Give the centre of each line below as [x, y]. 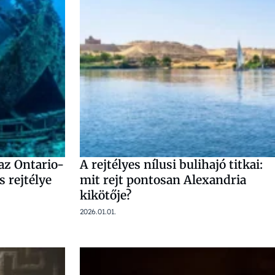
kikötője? [106, 195]
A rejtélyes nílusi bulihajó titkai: [171, 165]
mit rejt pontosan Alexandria [163, 180]
